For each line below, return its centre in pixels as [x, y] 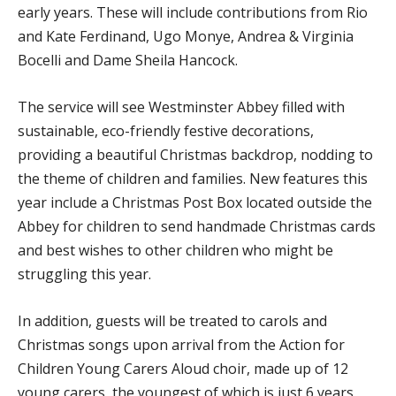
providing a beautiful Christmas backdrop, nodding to [195, 154]
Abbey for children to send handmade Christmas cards [197, 226]
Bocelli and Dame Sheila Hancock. [128, 60]
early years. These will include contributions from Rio [193, 12]
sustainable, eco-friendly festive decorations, [166, 130]
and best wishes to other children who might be [175, 250]
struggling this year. [84, 274]
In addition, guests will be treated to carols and [172, 320]
